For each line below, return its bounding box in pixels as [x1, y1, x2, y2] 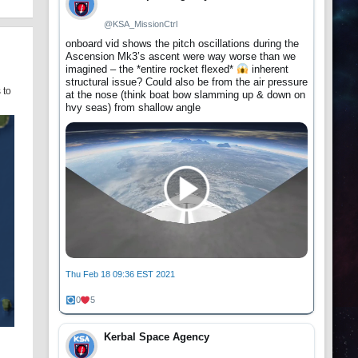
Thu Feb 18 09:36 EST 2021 [66, 269, 175, 280]
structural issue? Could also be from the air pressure [66, 76, 308, 88]
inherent [248, 63, 288, 75]
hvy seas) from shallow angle [66, 101, 201, 113]
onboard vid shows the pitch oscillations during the [66, 38, 299, 50]
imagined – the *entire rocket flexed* [66, 63, 237, 75]
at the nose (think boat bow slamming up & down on [66, 89, 305, 101]
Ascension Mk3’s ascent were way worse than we [66, 50, 296, 62]
